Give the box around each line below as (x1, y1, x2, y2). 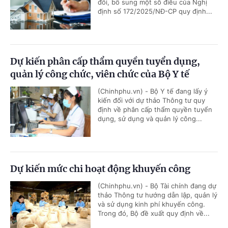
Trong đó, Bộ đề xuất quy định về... (98, 209, 210, 217)
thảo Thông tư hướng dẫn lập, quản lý (98, 190, 217, 199)
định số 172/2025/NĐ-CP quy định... (98, 7, 212, 15)
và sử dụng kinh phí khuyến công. (98, 199, 205, 208)
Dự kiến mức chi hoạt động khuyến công (10, 162, 190, 175)
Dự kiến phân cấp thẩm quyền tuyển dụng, (10, 55, 200, 67)
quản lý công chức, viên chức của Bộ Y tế (10, 68, 189, 80)
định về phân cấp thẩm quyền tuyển (98, 105, 212, 113)
